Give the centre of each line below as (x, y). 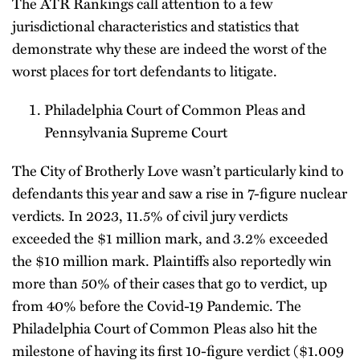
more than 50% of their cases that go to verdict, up (170, 283)
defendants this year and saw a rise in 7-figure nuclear (180, 193)
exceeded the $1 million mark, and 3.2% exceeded (170, 238)
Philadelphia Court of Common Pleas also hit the (165, 328)
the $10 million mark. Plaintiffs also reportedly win (172, 260)
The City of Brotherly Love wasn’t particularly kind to (178, 170)
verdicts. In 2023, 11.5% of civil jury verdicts (150, 215)
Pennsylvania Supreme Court (136, 132)
